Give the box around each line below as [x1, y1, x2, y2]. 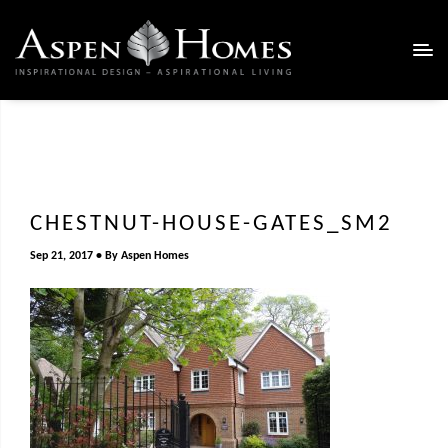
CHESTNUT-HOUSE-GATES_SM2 [30, 213, 393, 236]
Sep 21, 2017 [30, 250, 93, 262]
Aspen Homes [121, 250, 189, 262]
